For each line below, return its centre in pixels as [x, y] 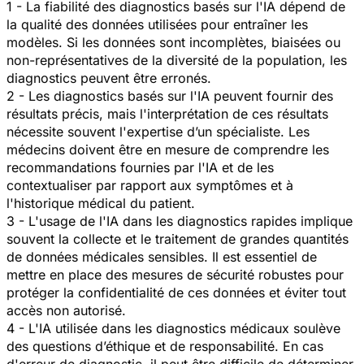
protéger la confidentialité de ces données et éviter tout [176, 292]
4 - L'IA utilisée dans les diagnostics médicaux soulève [173, 328]
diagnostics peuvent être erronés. [121, 78]
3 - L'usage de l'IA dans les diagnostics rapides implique [180, 221]
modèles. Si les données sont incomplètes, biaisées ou [173, 42]
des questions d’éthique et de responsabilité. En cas [165, 346]
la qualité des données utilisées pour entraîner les [157, 24]
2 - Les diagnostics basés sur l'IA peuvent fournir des [170, 95]
